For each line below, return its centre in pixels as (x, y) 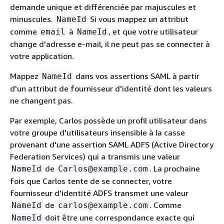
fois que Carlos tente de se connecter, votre (91, 181)
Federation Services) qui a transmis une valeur (95, 156)
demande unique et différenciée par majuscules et (103, 7)
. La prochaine (175, 168)
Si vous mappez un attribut (138, 19)
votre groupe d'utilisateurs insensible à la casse (97, 132)
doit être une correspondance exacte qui (119, 217)
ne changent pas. (41, 100)
